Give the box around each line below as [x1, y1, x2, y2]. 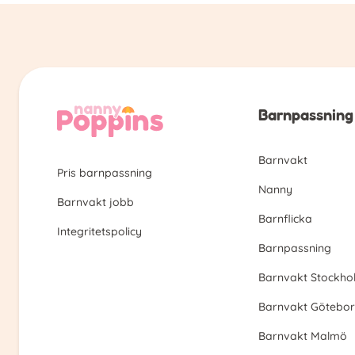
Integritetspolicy [57, 224, 142, 239]
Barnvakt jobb [57, 195, 134, 210]
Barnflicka [258, 212, 312, 227]
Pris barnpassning [57, 166, 152, 181]
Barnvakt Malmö [258, 329, 347, 344]
